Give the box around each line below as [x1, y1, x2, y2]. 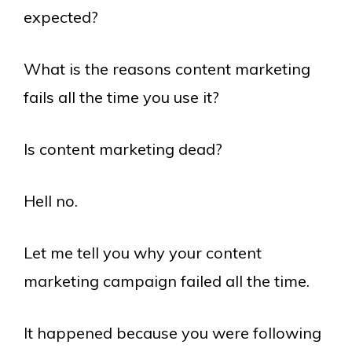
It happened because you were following [24, 323, 321, 343]
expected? [24, 7, 98, 27]
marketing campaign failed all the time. [24, 271, 310, 291]
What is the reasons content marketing [24, 59, 310, 79]
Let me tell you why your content [24, 243, 262, 263]
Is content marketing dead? [24, 139, 222, 159]
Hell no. [24, 191, 78, 211]
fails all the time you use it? [24, 87, 219, 108]
